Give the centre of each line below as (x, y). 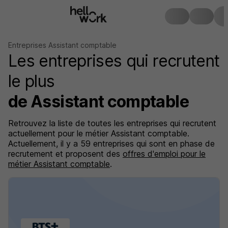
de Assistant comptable (98, 102)
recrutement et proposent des (65, 154)
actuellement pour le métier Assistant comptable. (99, 133)
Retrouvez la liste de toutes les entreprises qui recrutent (112, 123)
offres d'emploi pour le (164, 154)
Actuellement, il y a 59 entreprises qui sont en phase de (111, 144)
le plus (32, 81)
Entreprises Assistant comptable (62, 45)
